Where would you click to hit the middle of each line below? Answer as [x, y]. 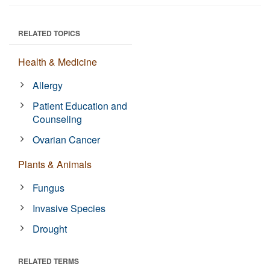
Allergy [48, 85]
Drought [50, 229]
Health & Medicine [58, 62]
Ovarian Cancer [67, 140]
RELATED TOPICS [49, 33]
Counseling [58, 119]
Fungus [49, 188]
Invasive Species [69, 208]
